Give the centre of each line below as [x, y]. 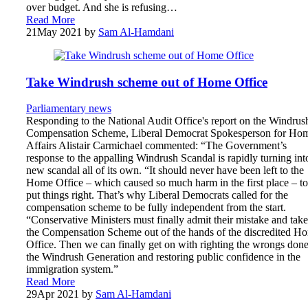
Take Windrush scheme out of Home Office [147, 82]
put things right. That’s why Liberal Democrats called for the [157, 195]
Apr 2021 [58, 294]
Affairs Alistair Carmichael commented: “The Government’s [156, 146]
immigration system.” [72, 269]
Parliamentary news [69, 109]
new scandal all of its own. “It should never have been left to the [165, 170]
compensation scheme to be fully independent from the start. [156, 208]
